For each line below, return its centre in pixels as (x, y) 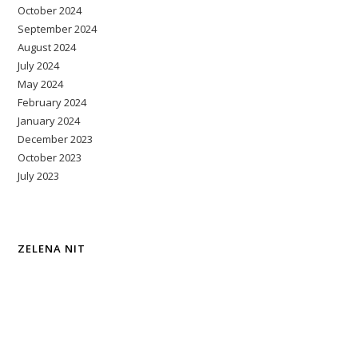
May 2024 (41, 84)
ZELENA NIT (52, 249)
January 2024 (49, 120)
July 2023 (39, 175)
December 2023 (56, 139)
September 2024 (58, 28)
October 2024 (50, 10)
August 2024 (47, 47)
